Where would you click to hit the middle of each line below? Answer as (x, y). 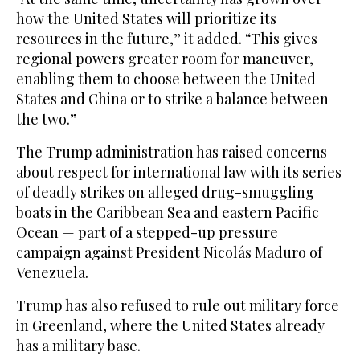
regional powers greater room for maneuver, (165, 58)
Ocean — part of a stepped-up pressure (147, 232)
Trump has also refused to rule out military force (178, 305)
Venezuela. (52, 272)
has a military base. (78, 345)
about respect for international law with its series (179, 172)
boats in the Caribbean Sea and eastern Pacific (168, 212)
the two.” (47, 119)
